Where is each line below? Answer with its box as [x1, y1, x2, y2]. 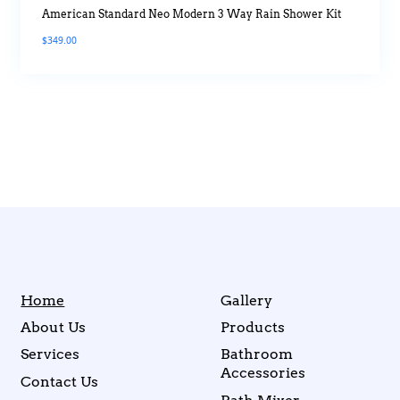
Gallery [221, 291, 273, 309]
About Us [21, 318, 87, 336]
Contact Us [21, 372, 99, 390]
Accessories [221, 364, 306, 382]
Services [21, 346, 80, 363]
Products [221, 318, 286, 336]
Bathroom [221, 346, 294, 363]
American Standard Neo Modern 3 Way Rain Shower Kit [41, 7, 341, 21]
